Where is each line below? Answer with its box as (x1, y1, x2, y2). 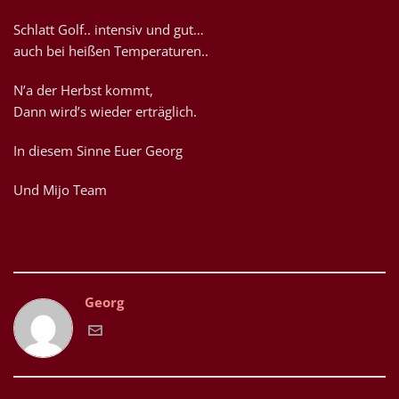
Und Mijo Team (13, 181, 107, 199)
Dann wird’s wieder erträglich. (13, 102, 197, 120)
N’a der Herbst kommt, (13, 81, 153, 99)
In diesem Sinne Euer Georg (13, 142, 183, 159)
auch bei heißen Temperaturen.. (13, 42, 208, 60)
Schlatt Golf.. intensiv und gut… (13, 20, 204, 38)
